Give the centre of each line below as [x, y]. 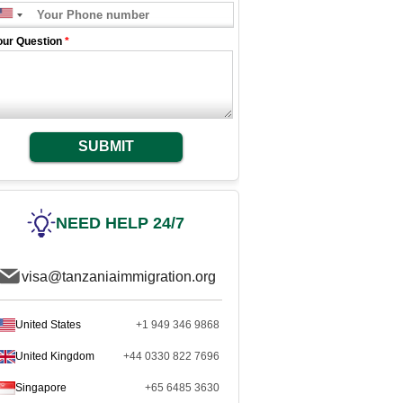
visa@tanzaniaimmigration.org [118, 276]
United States [48, 325]
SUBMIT [106, 146]
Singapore [41, 388]
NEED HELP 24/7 [120, 223]
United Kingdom [55, 356]
